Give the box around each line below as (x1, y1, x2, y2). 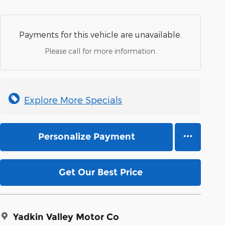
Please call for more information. (44, 46, 157, 55)
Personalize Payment (38, 131, 135, 143)
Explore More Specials (24, 94, 122, 105)
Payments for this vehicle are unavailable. (19, 29, 182, 39)
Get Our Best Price (58, 166, 143, 178)
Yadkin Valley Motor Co (13, 211, 119, 222)
